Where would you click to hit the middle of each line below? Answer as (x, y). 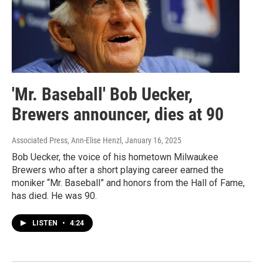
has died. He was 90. (54, 196)
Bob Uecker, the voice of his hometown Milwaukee (115, 157)
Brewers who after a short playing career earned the (118, 170)
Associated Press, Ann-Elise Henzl (67, 141)
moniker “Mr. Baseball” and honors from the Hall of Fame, (128, 183)
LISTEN (46, 223)
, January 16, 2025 (151, 141)
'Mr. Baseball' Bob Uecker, (102, 95)
